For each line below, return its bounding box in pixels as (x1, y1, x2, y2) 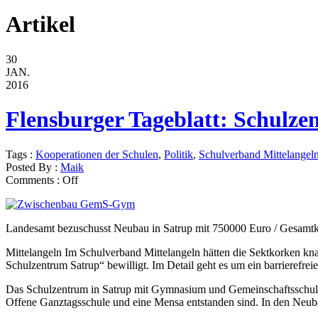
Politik (164, 148, 193, 160)
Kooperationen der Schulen (35, 148, 158, 160)
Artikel (6, 11, 75, 38)
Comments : (6, 173, 62, 186)
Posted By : (6, 160, 60, 173)
